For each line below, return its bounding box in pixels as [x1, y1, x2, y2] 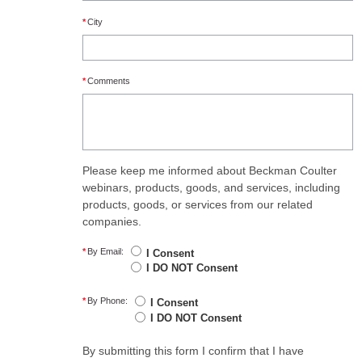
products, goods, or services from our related [82, 198, 313, 212]
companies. [82, 215, 141, 229]
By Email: [87, 246, 124, 256]
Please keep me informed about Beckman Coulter [82, 164, 337, 178]
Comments [87, 76, 130, 86]
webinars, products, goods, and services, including [82, 181, 340, 195]
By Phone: [87, 296, 128, 306]
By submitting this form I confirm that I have [82, 344, 304, 358]
